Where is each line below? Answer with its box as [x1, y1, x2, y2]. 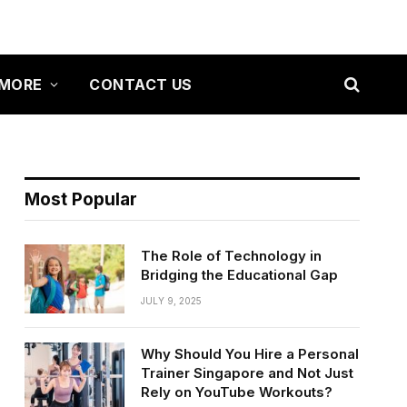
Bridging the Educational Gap [140, 266, 338, 283]
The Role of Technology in [140, 247, 322, 264]
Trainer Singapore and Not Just [140, 364, 353, 382]
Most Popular [24, 189, 137, 210]
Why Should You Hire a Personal [140, 345, 359, 362]
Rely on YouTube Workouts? [140, 383, 333, 401]
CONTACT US [89, 74, 193, 94]
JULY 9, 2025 [140, 295, 202, 306]
